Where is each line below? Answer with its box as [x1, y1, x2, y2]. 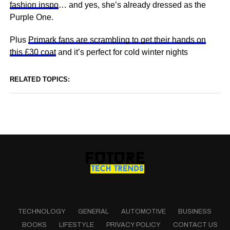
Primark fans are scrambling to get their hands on [28, 35, 206, 44]
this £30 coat [9, 48, 56, 56]
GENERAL [78, 208, 109, 216]
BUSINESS [178, 208, 212, 216]
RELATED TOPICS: [9, 75, 70, 83]
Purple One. [9, 13, 53, 22]
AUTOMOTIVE [121, 208, 166, 216]
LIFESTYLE [59, 221, 94, 229]
